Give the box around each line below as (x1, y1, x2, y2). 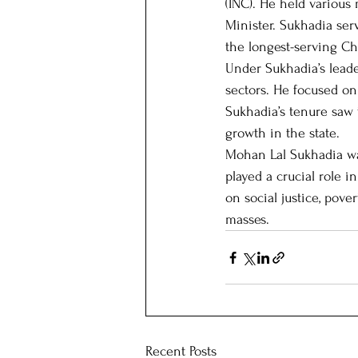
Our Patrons (177, 49, 254, 64)
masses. (225, 212, 269, 227)
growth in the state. (225, 125, 340, 141)
